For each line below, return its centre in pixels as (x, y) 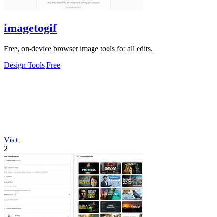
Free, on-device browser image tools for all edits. (78, 48)
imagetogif (30, 28)
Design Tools (24, 65)
